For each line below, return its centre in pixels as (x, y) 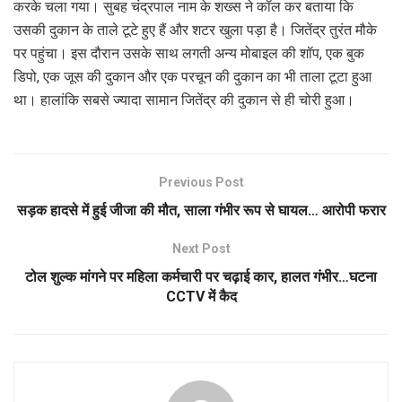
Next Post (201, 248)
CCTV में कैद (201, 296)
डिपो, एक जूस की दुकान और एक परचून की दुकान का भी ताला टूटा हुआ (192, 76)
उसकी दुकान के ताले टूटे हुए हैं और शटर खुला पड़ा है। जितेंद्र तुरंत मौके (195, 30)
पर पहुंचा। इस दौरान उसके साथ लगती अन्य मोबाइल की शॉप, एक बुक (189, 53)
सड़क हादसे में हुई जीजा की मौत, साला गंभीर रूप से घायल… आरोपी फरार (201, 210)
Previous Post (201, 182)
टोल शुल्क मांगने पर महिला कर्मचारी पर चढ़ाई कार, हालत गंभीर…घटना (201, 276)
